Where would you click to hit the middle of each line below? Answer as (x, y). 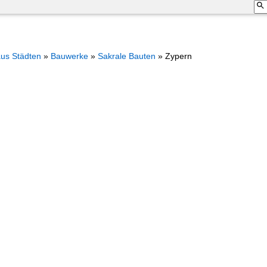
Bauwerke (69, 56)
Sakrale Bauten (126, 56)
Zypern (178, 56)
